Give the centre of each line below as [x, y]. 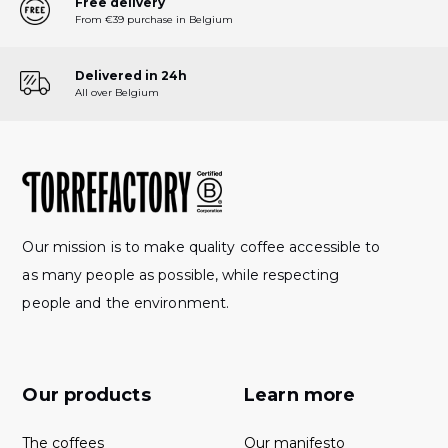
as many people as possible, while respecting [180, 274]
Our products [86, 394]
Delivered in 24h [131, 75]
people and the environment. [126, 302]
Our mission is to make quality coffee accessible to [201, 246]
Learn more [300, 394]
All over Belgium [117, 92]
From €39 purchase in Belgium [154, 19]
